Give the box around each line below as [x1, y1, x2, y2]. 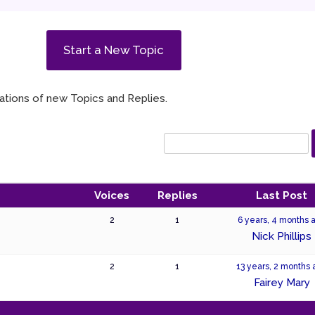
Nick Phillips [252, 229, 312, 243]
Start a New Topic [63, 43, 165, 58]
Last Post [256, 188, 308, 202]
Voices [94, 188, 129, 202]
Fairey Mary [253, 276, 310, 289]
